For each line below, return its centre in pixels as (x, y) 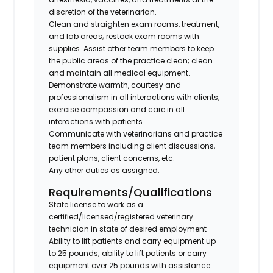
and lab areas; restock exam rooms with (124, 36)
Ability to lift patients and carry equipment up (133, 241)
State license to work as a (96, 204)
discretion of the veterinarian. (103, 12)
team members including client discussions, (132, 146)
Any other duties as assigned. (105, 170)
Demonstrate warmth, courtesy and (115, 85)
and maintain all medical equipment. (120, 73)
